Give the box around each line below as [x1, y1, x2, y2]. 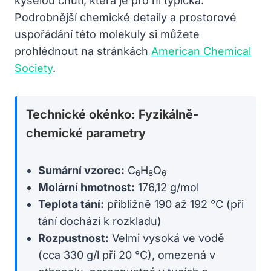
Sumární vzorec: [38, 163, 125, 177]
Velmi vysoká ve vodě [109, 231, 224, 244]
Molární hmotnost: [38, 180, 135, 194]
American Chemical [151, 44, 251, 57]
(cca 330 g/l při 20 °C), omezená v [38, 248, 215, 261]
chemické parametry [26, 125, 146, 140]
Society [15, 61, 53, 74]
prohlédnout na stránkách [15, 44, 151, 57]
